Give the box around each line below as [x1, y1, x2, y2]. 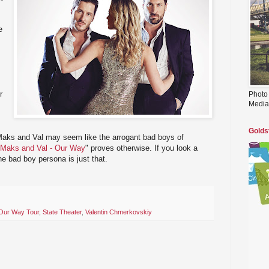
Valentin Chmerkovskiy [85, 208, 152, 216]
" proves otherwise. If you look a [85, 143, 198, 153]
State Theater [43, 208, 82, 216]
